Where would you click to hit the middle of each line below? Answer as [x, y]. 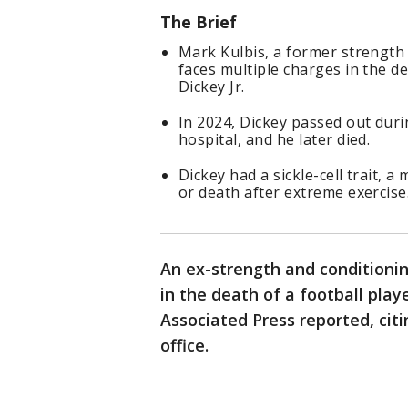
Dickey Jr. [212, 87]
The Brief [201, 22]
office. [184, 346]
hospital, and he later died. [275, 140]
